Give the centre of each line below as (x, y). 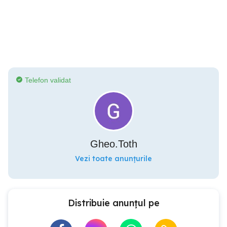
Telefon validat (48, 80)
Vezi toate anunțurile (113, 159)
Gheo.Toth (113, 144)
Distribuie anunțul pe (113, 203)
